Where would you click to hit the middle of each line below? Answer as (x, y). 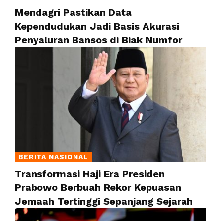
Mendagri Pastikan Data (73, 13)
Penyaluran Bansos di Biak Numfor (98, 40)
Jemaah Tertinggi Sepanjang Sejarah (104, 201)
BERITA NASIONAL (53, 157)
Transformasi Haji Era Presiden (90, 173)
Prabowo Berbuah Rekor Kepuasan (98, 187)
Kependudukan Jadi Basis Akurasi (97, 26)
